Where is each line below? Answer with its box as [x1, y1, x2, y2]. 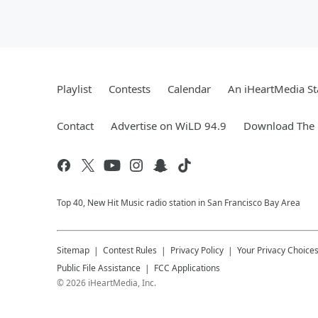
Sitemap [57, 244, 89, 256]
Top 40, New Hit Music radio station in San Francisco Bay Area [57, 197, 300, 209]
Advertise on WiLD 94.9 [111, 119, 226, 133]
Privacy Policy [170, 244, 224, 256]
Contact [57, 119, 94, 133]
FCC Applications [154, 262, 220, 274]
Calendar [168, 82, 211, 96]
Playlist [57, 82, 92, 96]
